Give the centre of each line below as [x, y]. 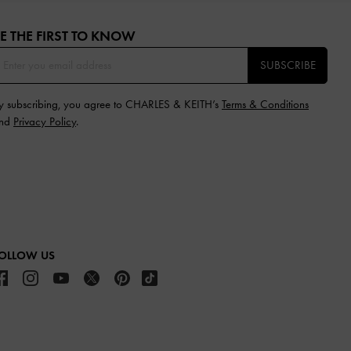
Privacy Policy [45, 121]
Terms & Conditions [265, 104]
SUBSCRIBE [288, 65]
